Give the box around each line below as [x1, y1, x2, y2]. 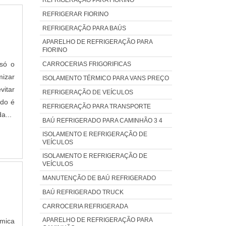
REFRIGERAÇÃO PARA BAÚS [42, 24, 126, 32]
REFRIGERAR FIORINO [42, 10, 108, 18]
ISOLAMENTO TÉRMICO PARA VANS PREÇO [42, 74, 169, 82]
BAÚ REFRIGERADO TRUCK [42, 188, 124, 196]
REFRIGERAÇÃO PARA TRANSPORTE [42, 102, 151, 110]
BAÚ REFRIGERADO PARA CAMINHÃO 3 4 [42, 117, 162, 124]
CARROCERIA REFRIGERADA [42, 202, 128, 210]
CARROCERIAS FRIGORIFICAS [42, 60, 131, 68]
